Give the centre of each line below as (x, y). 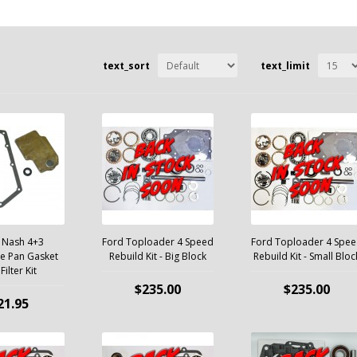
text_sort (126, 66)
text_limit (285, 66)
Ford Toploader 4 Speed (158, 242)
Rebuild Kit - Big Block (158, 256)
